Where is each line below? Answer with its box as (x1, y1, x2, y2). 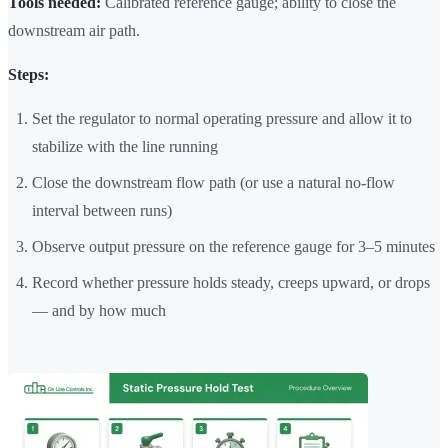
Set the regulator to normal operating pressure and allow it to (32, 110, 412, 128)
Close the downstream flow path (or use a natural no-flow (32, 174, 395, 192)
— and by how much (32, 302, 166, 320)
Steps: (8, 66, 49, 84)
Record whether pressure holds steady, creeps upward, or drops (32, 274, 430, 292)
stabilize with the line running (32, 138, 218, 156)
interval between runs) (32, 202, 172, 220)
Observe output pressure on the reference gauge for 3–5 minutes (32, 238, 435, 256)
